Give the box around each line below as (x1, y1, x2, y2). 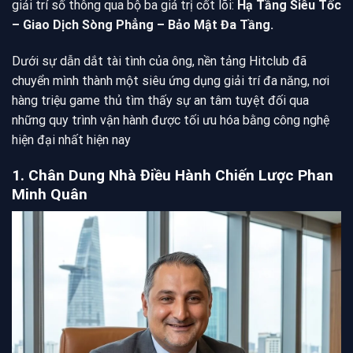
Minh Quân (12, 184, 87, 203)
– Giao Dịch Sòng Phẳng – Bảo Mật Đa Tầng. (12, 17, 273, 33)
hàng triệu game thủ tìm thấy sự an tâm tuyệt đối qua (12, 92, 309, 108)
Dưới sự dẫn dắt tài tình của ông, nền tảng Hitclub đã (12, 53, 307, 69)
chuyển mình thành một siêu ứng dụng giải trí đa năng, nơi (12, 72, 329, 88)
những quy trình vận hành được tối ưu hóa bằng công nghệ (12, 112, 329, 128)
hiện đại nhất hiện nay (12, 132, 131, 147)
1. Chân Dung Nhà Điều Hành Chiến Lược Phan (12, 165, 333, 184)
